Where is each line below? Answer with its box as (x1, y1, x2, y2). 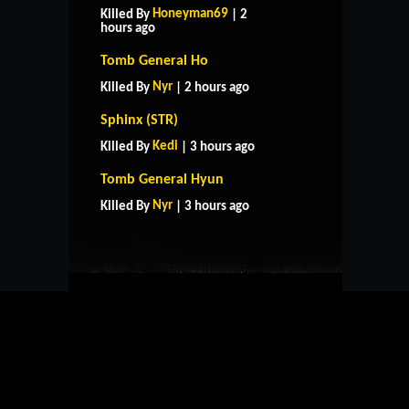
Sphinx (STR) (100, 112, 178, 128)
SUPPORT (177, 159, 234, 174)
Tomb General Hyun (100, 172, 224, 187)
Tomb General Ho (100, 53, 208, 68)
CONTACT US (166, 192, 243, 207)
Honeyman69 (152, 6, 228, 21)
